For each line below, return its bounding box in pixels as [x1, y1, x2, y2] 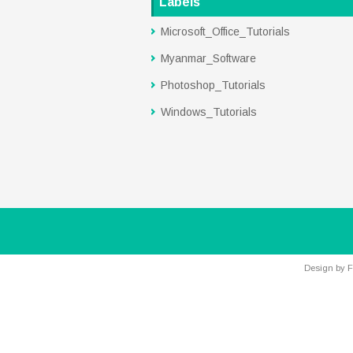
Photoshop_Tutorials [161, 79, 266, 91]
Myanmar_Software [161, 52, 256, 65]
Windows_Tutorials [161, 106, 257, 118]
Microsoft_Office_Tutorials [161, 25, 290, 38]
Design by [303, 263, 347, 273]
